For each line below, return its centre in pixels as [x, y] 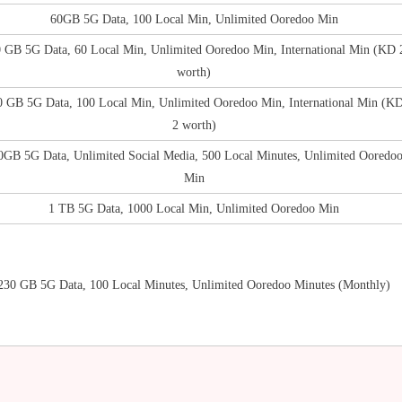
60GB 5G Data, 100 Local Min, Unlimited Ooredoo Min [194, 19]
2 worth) [194, 125]
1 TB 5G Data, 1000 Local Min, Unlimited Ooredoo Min [194, 208]
